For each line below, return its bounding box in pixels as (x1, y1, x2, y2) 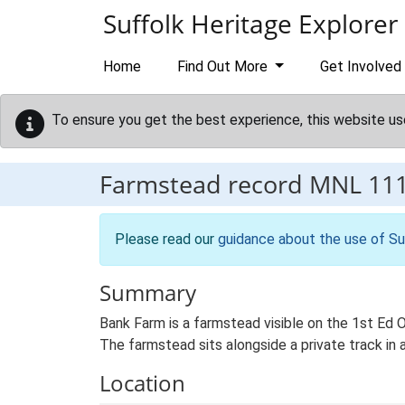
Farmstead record (99, 167, 309, 201)
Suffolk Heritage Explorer (103, 6, 398, 41)
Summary (99, 278, 196, 307)
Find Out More (177, 58, 271, 75)
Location (99, 368, 185, 398)
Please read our (115, 231, 218, 248)
